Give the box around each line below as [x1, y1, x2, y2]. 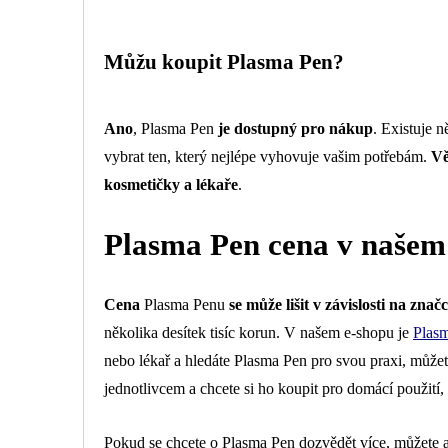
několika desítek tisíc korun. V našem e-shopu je [104, 323, 413, 341]
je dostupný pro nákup [218, 119, 373, 137]
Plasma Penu [140, 295, 229, 313]
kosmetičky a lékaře [104, 175, 238, 193]
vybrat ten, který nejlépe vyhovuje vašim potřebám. [104, 147, 431, 165]
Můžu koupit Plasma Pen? [104, 50, 344, 75]
